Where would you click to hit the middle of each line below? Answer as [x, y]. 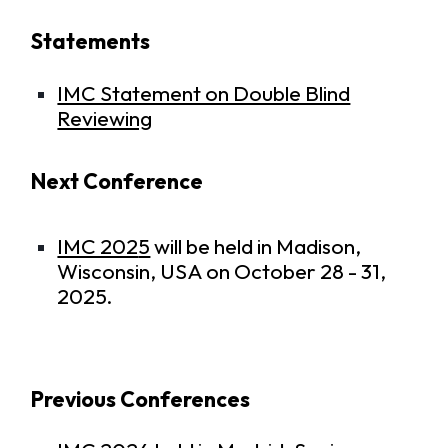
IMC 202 [98, 247]
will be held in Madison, [256, 247]
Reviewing [105, 118]
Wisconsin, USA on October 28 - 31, [222, 272]
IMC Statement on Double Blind [204, 93]
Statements [90, 42]
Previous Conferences [140, 399]
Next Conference [116, 182]
